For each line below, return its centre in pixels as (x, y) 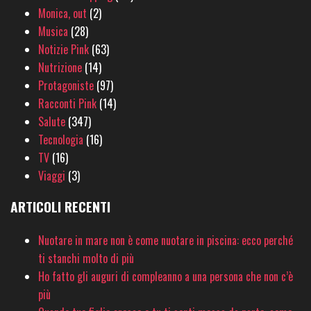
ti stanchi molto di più (86, 259)
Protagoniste (66, 86)
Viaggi (52, 176)
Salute (52, 122)
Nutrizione (60, 68)
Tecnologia (61, 140)
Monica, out (62, 14)
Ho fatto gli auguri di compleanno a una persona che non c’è (166, 277)
